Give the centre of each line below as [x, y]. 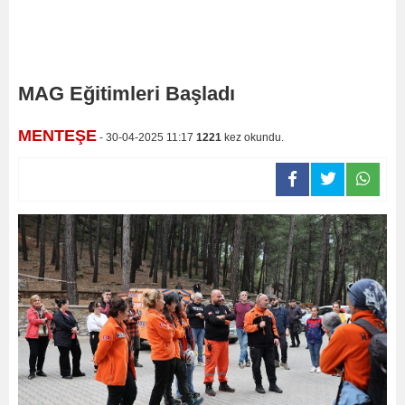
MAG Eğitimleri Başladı [127, 94]
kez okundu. [253, 137]
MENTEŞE [57, 136]
